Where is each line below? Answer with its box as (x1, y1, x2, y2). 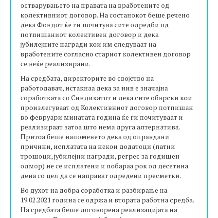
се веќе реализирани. (20, 59, 91, 68)
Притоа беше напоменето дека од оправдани (20, 132, 169, 141)
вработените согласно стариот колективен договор (20, 49, 191, 58)
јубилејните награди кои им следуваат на (20, 39, 156, 49)
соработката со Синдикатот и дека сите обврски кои (20, 93, 192, 102)
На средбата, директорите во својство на (20, 73, 154, 83)
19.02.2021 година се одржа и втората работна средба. (20, 195, 194, 204)
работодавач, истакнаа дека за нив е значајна (20, 83, 168, 92)
